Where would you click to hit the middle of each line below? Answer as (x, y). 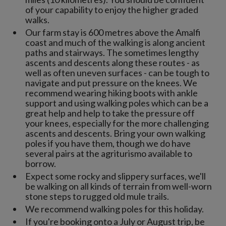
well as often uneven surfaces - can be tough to (117, 73)
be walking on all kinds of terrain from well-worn (119, 186)
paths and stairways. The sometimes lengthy (112, 53)
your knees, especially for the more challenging (117, 123)
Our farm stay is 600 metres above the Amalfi (113, 33)
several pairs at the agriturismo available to (109, 154)
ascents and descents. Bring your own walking (115, 133)
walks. (37, 20)
